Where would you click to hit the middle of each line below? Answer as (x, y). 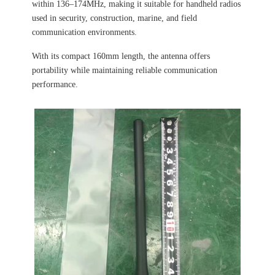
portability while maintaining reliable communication (125, 70)
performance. (55, 84)
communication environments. (84, 32)
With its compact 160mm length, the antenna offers (121, 56)
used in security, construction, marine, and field (114, 18)
